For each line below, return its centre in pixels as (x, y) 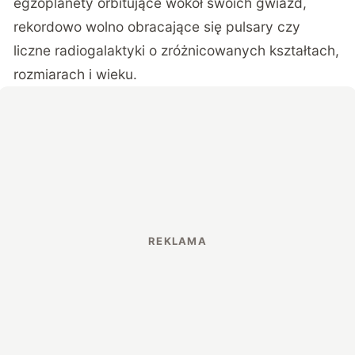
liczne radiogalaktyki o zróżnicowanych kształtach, (177, 50)
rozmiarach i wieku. (76, 74)
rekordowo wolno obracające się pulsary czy (157, 26)
